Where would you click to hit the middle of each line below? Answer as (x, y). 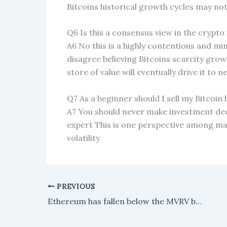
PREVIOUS (75, 186)
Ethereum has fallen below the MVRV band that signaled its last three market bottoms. (199, 201)
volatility (83, 138)
